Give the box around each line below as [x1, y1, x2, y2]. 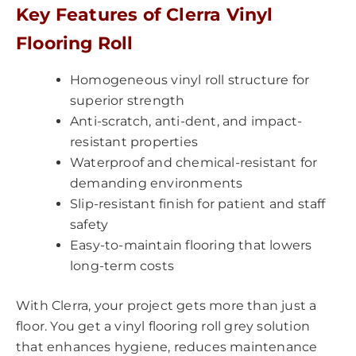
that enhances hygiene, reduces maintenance [16, 339, 318, 354]
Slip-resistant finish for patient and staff [70, 195, 326, 211]
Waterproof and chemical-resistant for [70, 154, 318, 170]
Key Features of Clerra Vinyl [16, 3, 273, 25]
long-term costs [70, 257, 174, 273]
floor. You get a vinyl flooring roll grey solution [16, 318, 311, 334]
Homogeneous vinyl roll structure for [70, 72, 310, 87]
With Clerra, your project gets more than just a [16, 297, 317, 313]
